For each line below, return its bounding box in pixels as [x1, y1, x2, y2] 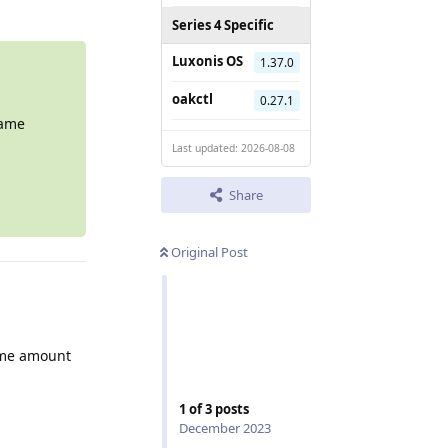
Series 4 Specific [172, 15, 274, 34]
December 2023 [179, 419, 271, 438]
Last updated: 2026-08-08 [172, 140, 295, 155]
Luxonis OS [172, 51, 243, 70]
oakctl [172, 89, 213, 108]
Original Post [171, 242, 248, 261]
